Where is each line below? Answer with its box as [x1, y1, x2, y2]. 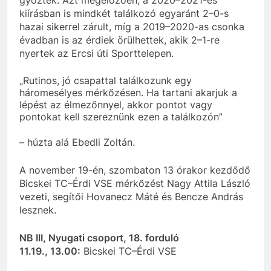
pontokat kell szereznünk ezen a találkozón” [19, 110, 223, 123]
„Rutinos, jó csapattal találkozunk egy [19, 74, 192, 87]
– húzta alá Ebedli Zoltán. [19, 136, 135, 149]
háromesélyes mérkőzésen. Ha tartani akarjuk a [19, 86, 237, 99]
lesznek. [19, 204, 56, 217]
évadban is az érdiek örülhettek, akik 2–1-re [19, 33, 220, 46]
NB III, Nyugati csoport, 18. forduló [19, 232, 179, 244]
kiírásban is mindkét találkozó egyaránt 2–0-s [19, 7, 229, 19]
